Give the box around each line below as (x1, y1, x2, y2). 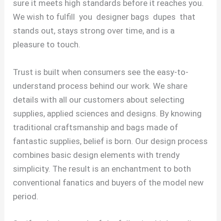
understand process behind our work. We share (13, 80, 188, 91)
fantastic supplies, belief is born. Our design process (13, 136, 208, 146)
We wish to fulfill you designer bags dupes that (13, 12, 196, 22)
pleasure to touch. (13, 39, 81, 50)
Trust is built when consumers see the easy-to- (13, 67, 189, 77)
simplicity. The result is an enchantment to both (13, 163, 191, 174)
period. (13, 191, 39, 201)
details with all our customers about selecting (13, 94, 185, 105)
